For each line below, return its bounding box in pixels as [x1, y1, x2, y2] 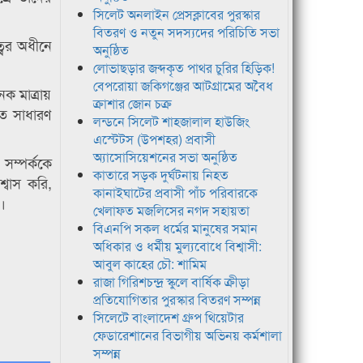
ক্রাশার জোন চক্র [92, 94, 172, 113]
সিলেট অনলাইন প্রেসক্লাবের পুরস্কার [92, 5, 260, 24]
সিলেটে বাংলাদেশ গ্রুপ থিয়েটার [92, 308, 244, 327]
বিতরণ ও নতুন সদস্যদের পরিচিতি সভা [92, 23, 280, 42]
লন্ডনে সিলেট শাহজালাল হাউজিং [92, 112, 250, 131]
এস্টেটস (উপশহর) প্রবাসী [92, 130, 216, 149]
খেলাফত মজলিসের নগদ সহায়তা [92, 201, 250, 220]
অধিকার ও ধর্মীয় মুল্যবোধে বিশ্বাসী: [92, 237, 262, 256]
